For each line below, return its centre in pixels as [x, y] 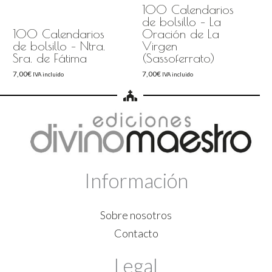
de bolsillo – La [182, 21]
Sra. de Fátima [49, 58]
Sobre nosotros [136, 215]
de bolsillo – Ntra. [59, 46]
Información [136, 181]
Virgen [160, 46]
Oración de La [181, 33]
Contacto [136, 233]
